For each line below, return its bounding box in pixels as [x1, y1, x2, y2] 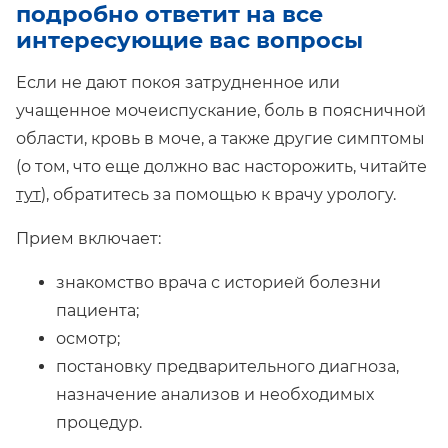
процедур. [56, 413, 142, 433]
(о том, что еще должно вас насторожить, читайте [16, 157, 427, 177]
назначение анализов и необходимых [56, 385, 374, 405]
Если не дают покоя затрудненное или [16, 73, 340, 93]
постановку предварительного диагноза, [56, 357, 399, 377]
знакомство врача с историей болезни [56, 273, 381, 293]
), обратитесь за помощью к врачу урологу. [41, 185, 396, 205]
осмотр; [56, 329, 120, 349]
